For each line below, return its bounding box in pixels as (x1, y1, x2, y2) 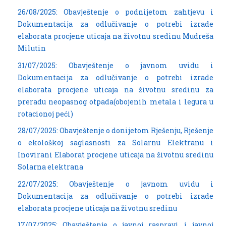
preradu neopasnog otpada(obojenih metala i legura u (18, 96, 213, 106)
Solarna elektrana (18, 162, 83, 172)
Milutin (18, 43, 46, 53)
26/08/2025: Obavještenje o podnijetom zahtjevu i (18, 7, 213, 17)
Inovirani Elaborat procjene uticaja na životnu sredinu (18, 150, 213, 160)
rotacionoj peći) (18, 108, 73, 119)
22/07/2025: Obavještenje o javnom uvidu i (18, 179, 213, 189)
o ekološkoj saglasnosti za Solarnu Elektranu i (18, 138, 213, 148)
